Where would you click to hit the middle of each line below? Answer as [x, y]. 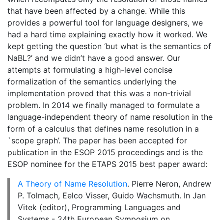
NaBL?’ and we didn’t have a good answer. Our [94, 58]
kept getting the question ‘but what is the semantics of [109, 46]
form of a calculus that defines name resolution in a [103, 128]
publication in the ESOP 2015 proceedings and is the [105, 152]
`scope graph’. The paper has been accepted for [97, 140]
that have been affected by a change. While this [96, 11]
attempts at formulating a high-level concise [90, 69]
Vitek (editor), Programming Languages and [99, 207]
